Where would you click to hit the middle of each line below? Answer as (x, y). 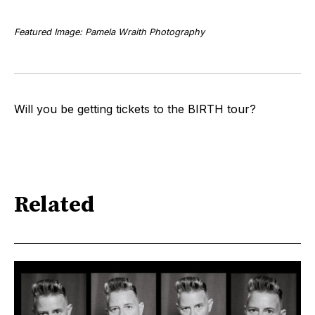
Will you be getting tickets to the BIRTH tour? (135, 109)
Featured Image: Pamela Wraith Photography (109, 32)
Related (54, 205)
